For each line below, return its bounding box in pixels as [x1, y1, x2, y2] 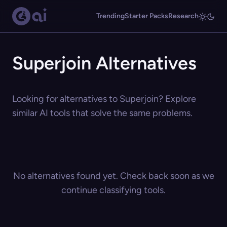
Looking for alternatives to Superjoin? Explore [12, 93, 196, 104]
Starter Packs [125, 12, 168, 20]
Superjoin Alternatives [12, 52, 197, 74]
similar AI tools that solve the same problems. [12, 107, 193, 119]
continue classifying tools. [61, 184, 166, 196]
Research [168, 12, 199, 20]
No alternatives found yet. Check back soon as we [13, 170, 214, 181]
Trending [96, 12, 125, 20]
